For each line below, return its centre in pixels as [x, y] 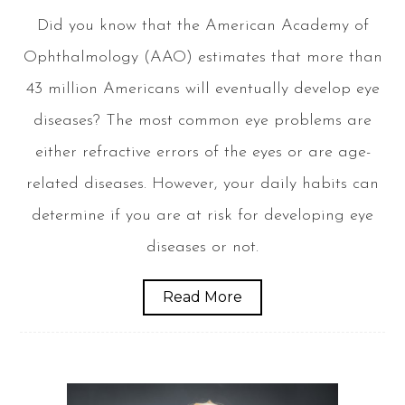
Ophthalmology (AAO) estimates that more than [202, 57]
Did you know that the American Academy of [202, 25]
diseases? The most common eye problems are [202, 120]
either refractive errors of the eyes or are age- [202, 152]
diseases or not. [202, 247]
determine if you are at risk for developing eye [202, 215]
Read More [202, 297]
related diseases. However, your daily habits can [202, 184]
